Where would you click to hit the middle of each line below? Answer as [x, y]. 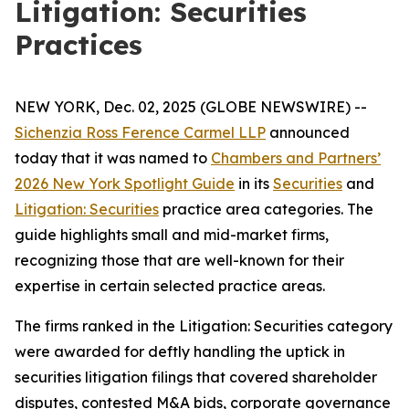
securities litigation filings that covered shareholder [196, 377]
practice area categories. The [266, 209]
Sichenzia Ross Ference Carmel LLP [140, 132]
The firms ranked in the [97, 326]
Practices [79, 45]
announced [308, 132]
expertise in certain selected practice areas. [170, 286]
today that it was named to [113, 158]
